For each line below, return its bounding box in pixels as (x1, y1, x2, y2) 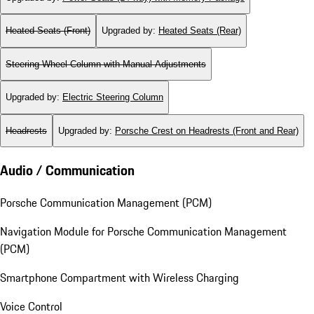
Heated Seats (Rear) (158, 25, 241, 36)
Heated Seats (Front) (6, 25, 90, 36)
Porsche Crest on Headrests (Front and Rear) (115, 125, 299, 137)
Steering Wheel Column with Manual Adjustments (6, 58, 206, 69)
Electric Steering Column (62, 92, 163, 103)
